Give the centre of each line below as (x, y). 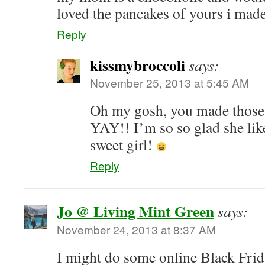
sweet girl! (123, 144)
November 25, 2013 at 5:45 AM (169, 83)
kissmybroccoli (138, 65)
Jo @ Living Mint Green (135, 211)
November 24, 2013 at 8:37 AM (136, 229)
